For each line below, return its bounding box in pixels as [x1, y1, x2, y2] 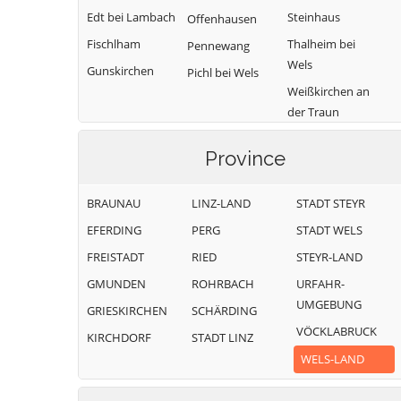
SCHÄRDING [192, 303, 257, 319]
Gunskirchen [87, 63, 154, 79]
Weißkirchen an [287, 83, 370, 99]
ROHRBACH [192, 276, 254, 292]
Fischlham [87, 36, 141, 52]
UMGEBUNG [296, 296, 362, 312]
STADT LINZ [192, 329, 253, 346]
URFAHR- [296, 276, 345, 292]
